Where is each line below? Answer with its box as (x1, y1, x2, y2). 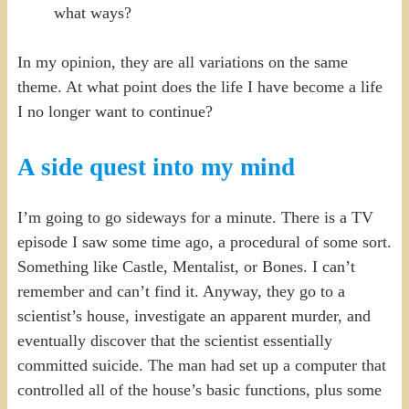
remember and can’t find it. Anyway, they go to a (16, 281, 345, 300)
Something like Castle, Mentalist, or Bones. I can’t (16, 257, 355, 276)
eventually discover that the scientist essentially (16, 330, 332, 350)
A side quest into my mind (16, 152, 295, 181)
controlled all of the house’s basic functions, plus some (16, 380, 382, 399)
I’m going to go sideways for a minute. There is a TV (16, 207, 373, 226)
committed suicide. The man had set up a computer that (16, 355, 386, 374)
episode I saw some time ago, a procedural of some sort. (16, 232, 392, 251)
